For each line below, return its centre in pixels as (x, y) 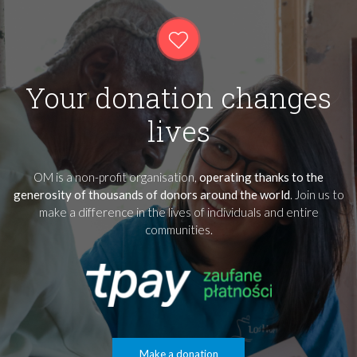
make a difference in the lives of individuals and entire (178, 212)
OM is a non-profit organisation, (116, 177)
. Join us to (317, 194)
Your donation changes (178, 97)
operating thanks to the (261, 177)
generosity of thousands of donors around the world (151, 194)
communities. (178, 229)
